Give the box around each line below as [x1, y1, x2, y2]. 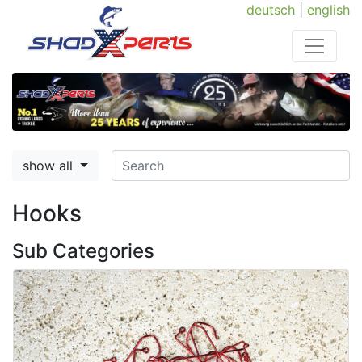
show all [23, 158, 77, 175]
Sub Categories [12, 239, 154, 263]
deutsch [246, 2, 295, 18]
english [307, 2, 350, 18]
